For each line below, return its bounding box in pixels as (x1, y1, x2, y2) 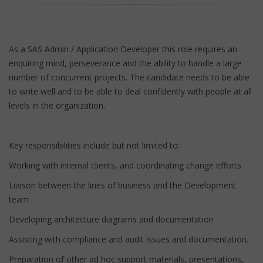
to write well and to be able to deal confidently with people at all (9, 85, 252, 97)
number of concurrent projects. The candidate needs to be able (9, 71, 249, 83)
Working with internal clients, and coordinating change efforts (9, 159, 241, 171)
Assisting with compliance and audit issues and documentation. (9, 233, 248, 245)
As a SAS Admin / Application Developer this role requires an (9, 43, 237, 55)
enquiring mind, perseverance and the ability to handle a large (9, 57, 242, 69)
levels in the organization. (9, 99, 105, 111)
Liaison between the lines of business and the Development (9, 179, 236, 191)
